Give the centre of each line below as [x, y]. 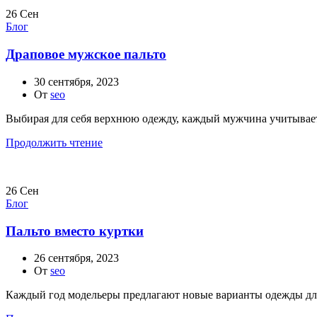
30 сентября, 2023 [76, 81]
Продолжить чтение [54, 142]
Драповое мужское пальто [86, 54]
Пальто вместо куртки [75, 231]
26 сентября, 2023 [76, 258]
